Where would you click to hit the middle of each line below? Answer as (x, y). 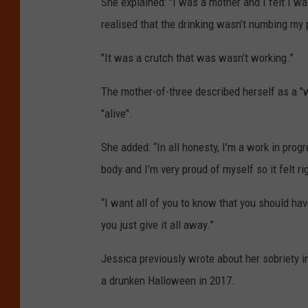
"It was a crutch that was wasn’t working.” (197, 57)
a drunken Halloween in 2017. (168, 280)
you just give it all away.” (157, 224)
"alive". (117, 113)
